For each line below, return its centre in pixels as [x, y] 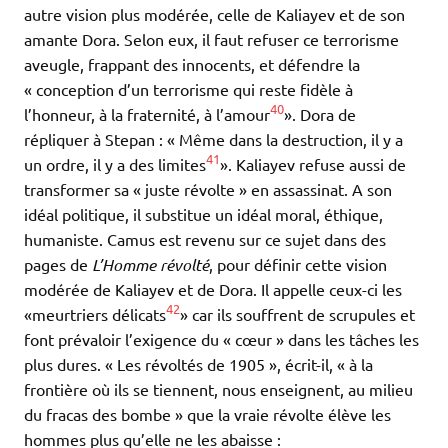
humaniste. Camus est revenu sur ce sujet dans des [205, 239]
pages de [58, 264]
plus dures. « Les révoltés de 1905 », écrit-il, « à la [198, 364]
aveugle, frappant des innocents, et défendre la [192, 64]
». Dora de [320, 114]
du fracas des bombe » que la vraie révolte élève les [207, 414]
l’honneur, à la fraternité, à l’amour [147, 114]
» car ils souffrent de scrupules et [297, 314]
